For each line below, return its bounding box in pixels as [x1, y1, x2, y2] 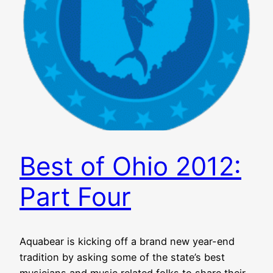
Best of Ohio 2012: [19, 151, 241, 182]
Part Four [19, 181, 131, 213]
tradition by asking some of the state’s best [19, 251, 225, 264]
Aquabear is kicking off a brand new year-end [19, 235, 235, 248]
